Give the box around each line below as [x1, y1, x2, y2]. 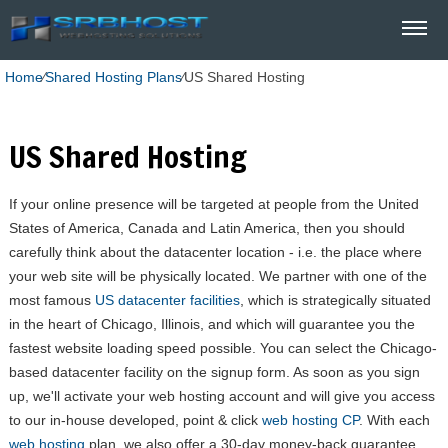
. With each [358, 412, 430, 428]
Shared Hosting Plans [45, 69, 182, 85]
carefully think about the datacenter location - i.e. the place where [8, 244, 422, 260]
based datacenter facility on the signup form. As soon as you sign [8, 364, 420, 380]
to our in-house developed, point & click [8, 412, 262, 428]
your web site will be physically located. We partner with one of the [8, 268, 427, 284]
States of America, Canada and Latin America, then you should [8, 220, 405, 236]
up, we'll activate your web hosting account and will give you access [8, 388, 435, 404]
